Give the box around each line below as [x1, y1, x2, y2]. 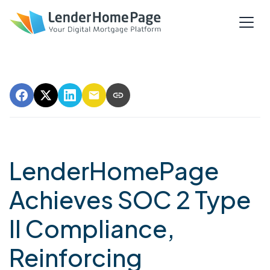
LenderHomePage [9, 154, 219, 186]
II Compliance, [9, 212, 175, 243]
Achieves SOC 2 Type [9, 183, 251, 215]
